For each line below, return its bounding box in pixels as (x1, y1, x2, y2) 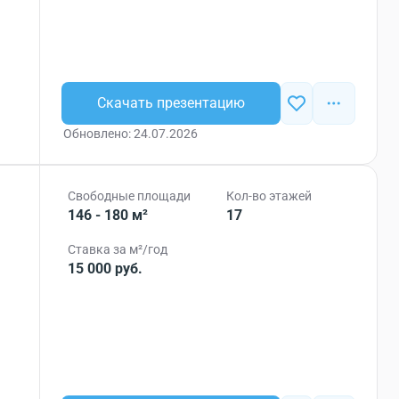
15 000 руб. (68, 260, 143, 277)
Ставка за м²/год (68, 242, 168, 256)
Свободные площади (68, 189, 191, 203)
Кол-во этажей (226, 189, 313, 203)
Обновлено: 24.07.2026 (63, 126, 199, 141)
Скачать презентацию (97, 94, 246, 111)
